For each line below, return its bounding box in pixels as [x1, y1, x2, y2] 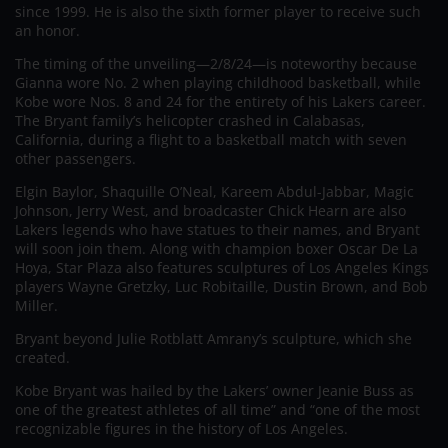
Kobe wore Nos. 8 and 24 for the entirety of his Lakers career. [15, 91, 426, 111]
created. [15, 347, 70, 367]
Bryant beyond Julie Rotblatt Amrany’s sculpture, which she [15, 328, 412, 348]
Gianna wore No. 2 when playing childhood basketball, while [15, 72, 421, 92]
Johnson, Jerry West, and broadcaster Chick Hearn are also [15, 200, 406, 220]
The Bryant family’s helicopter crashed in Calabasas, [15, 110, 365, 130]
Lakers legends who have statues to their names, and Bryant [15, 219, 420, 239]
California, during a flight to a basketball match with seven [15, 129, 407, 149]
